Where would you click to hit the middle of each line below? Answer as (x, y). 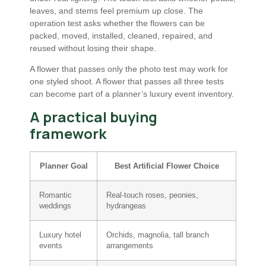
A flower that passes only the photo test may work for (129, 69)
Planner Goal (64, 167)
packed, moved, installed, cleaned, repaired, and (121, 35)
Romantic (56, 196)
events (51, 246)
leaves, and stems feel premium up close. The (116, 10)
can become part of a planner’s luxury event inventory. (132, 94)
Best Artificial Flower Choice (167, 167)
